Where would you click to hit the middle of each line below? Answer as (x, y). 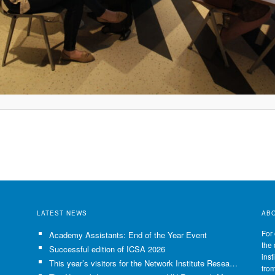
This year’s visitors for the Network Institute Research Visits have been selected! (233, 263)
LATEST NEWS (62, 213)
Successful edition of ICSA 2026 (107, 249)
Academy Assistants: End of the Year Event (128, 234)
